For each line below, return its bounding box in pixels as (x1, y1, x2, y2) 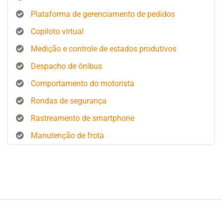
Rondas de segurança (31, 96, 107, 106)
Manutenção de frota (31, 130, 104, 140)
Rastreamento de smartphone (31, 113, 134, 123)
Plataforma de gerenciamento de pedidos (31, 9, 175, 19)
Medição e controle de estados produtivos (31, 44, 176, 54)
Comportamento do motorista (31, 78, 134, 88)
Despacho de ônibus (31, 61, 102, 71)
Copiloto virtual (31, 26, 84, 36)
